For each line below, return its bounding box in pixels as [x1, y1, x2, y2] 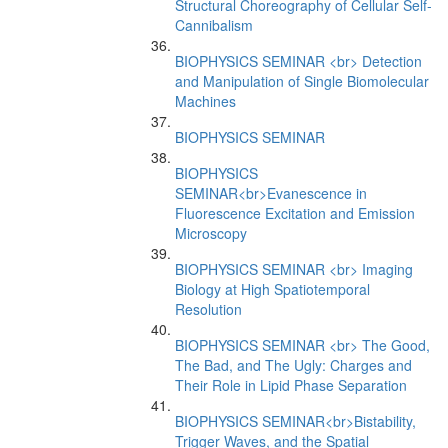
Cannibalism [175, 15, 253, 35]
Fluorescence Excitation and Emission [175, 203, 415, 223]
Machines [175, 91, 236, 111]
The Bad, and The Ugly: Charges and [175, 355, 412, 375]
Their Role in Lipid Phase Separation [175, 375, 407, 395]
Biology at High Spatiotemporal [175, 279, 370, 299]
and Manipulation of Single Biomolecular [175, 71, 429, 91]
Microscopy [175, 223, 247, 243]
